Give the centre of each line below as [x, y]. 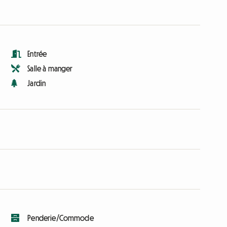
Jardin [37, 83]
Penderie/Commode [61, 218]
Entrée [37, 54]
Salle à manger [50, 68]
